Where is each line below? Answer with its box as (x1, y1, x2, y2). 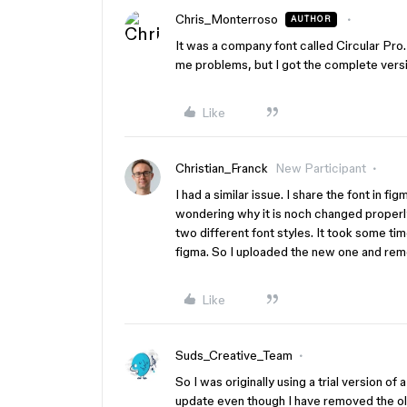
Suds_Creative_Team (175, 348, 293, 362)
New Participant (275, 161, 366, 175)
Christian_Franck (175, 161, 268, 175)
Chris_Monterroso (175, 12, 278, 26)
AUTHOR (291, 15, 332, 24)
